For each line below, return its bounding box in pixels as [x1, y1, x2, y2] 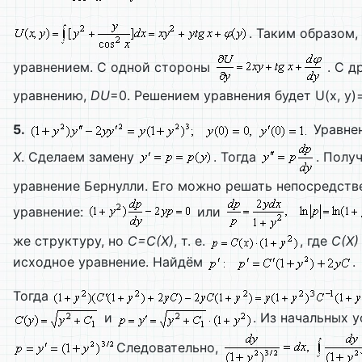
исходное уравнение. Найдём [13, 254, 207, 271]
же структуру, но [13, 232, 128, 249]
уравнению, [13, 87, 90, 104]
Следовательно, [116, 339, 222, 356]
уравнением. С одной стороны [13, 59, 214, 76]
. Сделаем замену [21, 149, 138, 166]
